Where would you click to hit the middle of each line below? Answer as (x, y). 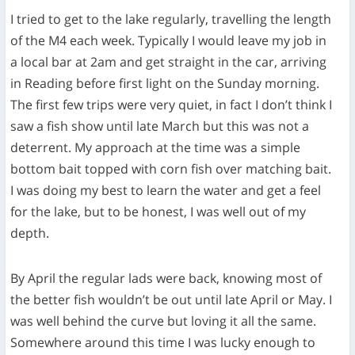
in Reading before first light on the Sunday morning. (165, 84)
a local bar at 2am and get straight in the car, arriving (169, 62)
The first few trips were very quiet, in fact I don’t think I (172, 105)
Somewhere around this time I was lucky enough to (163, 343)
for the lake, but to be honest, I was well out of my (158, 212)
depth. (30, 233)
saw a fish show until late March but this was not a (160, 126)
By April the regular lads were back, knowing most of (166, 279)
